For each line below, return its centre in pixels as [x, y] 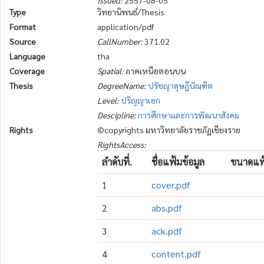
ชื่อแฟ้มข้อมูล [178, 162]
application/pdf [126, 27]
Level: [108, 100]
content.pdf [176, 254]
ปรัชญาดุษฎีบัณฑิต [181, 85]
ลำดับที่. [117, 162]
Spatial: [111, 71]
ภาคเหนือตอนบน [155, 71]
